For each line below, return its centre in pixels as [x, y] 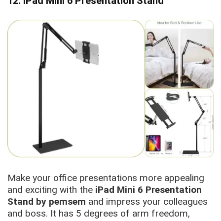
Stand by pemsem [48, 201]
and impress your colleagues [148, 201]
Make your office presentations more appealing [106, 178]
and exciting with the [50, 189]
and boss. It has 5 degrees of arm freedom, [99, 213]
